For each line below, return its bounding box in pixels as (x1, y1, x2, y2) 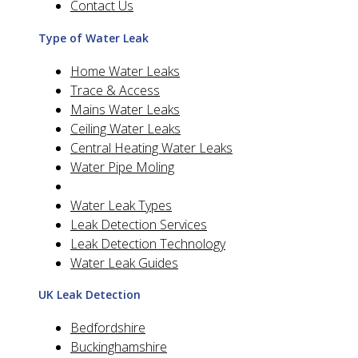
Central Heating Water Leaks (70, 138, 233, 157)
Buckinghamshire (70, 337, 167, 356)
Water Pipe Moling (70, 157, 174, 176)
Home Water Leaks (70, 62, 180, 80)
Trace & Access (70, 81, 160, 99)
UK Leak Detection (38, 287, 141, 303)
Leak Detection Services (70, 215, 207, 233)
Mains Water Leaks (70, 100, 180, 118)
